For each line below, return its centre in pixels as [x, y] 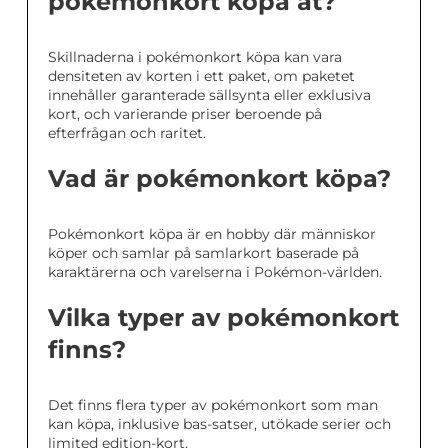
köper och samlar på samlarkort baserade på [203, 253]
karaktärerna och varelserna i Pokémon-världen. [215, 272]
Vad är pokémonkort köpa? [219, 178]
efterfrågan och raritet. [127, 133]
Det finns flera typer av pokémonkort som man [213, 405]
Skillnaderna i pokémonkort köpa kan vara [195, 57]
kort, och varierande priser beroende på [185, 114]
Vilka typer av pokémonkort [223, 317]
